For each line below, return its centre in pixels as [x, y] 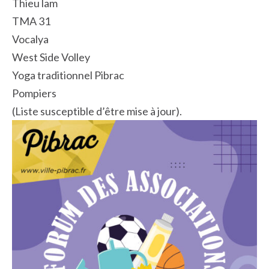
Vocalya [30, 39]
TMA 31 [31, 21]
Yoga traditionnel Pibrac [68, 75]
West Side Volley [51, 57]
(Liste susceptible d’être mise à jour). [97, 111]
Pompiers [34, 93]
